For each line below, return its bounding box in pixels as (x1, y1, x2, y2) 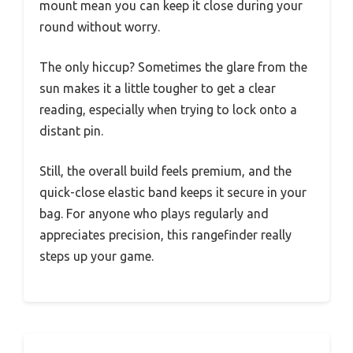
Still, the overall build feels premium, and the (39, 164, 292, 179)
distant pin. (39, 124, 103, 139)
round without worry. (39, 20, 160, 35)
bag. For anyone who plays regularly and (39, 206, 269, 221)
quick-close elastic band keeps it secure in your (39, 185, 307, 200)
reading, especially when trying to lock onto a (39, 102, 297, 117)
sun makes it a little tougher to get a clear (39, 81, 276, 96)
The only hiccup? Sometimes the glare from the (39, 60, 307, 75)
